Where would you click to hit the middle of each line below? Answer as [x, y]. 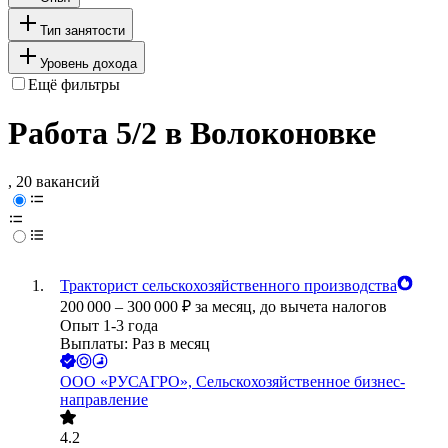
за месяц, [227, 307]
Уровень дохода [88, 63]
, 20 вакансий [54, 182]
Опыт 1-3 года [109, 326]
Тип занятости [82, 30]
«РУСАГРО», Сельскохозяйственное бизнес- [252, 382]
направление [104, 400]
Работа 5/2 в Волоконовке [192, 133]
